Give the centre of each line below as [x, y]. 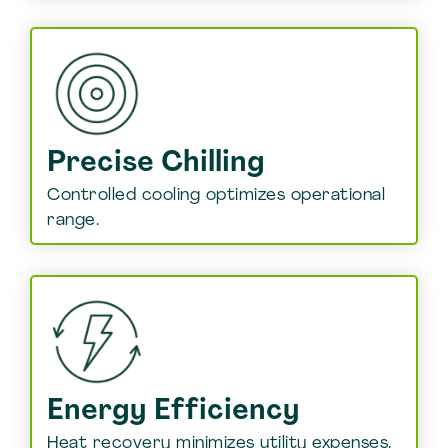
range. [73, 220]
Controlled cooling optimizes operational [216, 195]
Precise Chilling [156, 163]
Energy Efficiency [173, 411]
